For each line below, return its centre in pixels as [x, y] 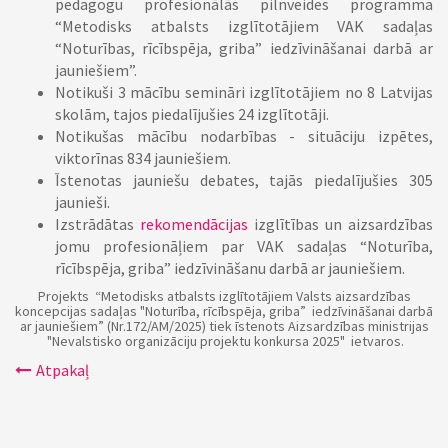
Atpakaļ [62, 370]
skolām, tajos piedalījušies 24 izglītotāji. [192, 114]
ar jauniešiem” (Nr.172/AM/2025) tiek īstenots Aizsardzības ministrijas [224, 326]
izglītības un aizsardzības [340, 224]
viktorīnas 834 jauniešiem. [143, 158]
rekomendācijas [194, 224]
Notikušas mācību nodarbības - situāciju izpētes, [244, 136]
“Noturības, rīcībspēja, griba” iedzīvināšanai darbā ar [244, 48]
